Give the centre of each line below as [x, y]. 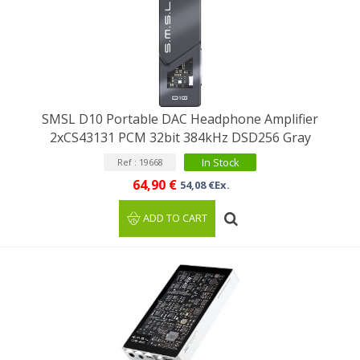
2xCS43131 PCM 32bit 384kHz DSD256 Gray [180, 137]
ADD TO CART [176, 218]
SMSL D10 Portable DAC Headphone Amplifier [180, 119]
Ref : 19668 [140, 162]
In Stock [220, 162]
